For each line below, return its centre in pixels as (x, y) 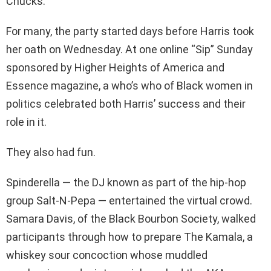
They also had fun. (51, 152)
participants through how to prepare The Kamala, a (129, 237)
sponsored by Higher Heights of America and (115, 68)
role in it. (26, 122)
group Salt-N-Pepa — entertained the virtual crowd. (129, 201)
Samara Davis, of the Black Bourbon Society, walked (131, 219)
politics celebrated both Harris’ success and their (126, 104)
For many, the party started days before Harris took (130, 31)
